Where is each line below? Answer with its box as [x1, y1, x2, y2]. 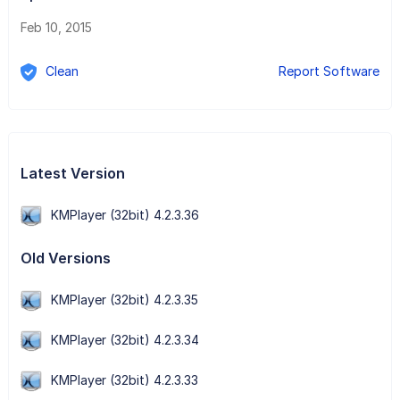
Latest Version [20, 163, 125, 182]
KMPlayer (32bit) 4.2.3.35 [50, 291, 198, 307]
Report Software [279, 62, 380, 79]
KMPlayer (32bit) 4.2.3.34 [50, 331, 199, 347]
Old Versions [20, 248, 111, 267]
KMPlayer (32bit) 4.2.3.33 [50, 372, 198, 388]
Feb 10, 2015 [20, 19, 92, 35]
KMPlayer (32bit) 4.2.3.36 [50, 206, 199, 222]
